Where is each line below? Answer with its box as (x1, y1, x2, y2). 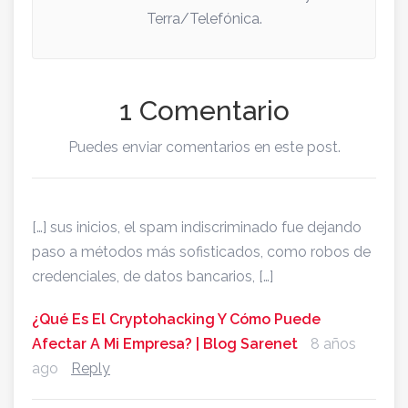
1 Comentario (118, 94, 290, 127)
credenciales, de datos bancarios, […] (32, 267, 273, 285)
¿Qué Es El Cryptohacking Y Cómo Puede (32, 310, 321, 328)
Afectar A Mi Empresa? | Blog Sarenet (32, 334, 298, 352)
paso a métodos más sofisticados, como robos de (32, 242, 371, 260)
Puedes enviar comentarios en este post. (67, 138, 341, 156)
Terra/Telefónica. (146, 9, 262, 27)
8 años (311, 334, 356, 352)
